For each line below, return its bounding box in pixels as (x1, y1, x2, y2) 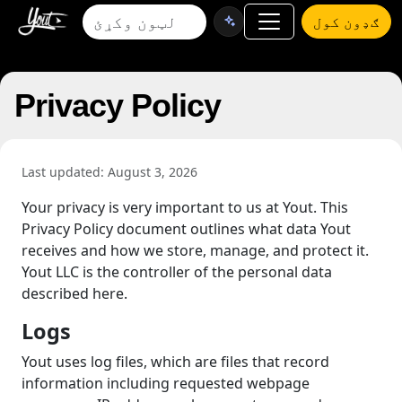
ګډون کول (313, 12, 380, 31)
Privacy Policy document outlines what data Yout (22, 219, 351, 239)
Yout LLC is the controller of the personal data (22, 262, 332, 282)
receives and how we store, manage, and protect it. (22, 240, 369, 260)
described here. (22, 284, 127, 303)
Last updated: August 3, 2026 (22, 163, 197, 180)
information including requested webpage (22, 373, 310, 393)
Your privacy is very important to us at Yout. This (22, 197, 348, 217)
